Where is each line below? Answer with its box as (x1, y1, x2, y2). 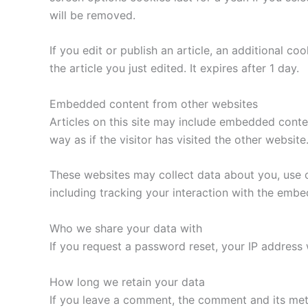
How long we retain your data (49, 274, 205, 289)
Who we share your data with (49, 221, 202, 235)
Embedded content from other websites (49, 96, 258, 111)
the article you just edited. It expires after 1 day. (49, 61, 299, 76)
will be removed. (49, 8, 135, 22)
